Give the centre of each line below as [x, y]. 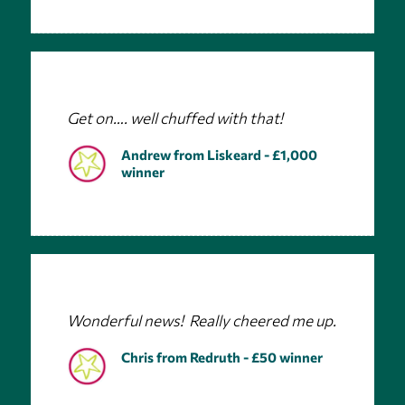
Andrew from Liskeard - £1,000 [219, 155]
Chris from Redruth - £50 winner [221, 358]
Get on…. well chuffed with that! [174, 118]
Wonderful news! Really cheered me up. [201, 321]
